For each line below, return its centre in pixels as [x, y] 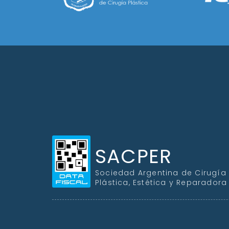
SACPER [133, 156]
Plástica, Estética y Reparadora [161, 183]
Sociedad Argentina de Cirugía [161, 173]
